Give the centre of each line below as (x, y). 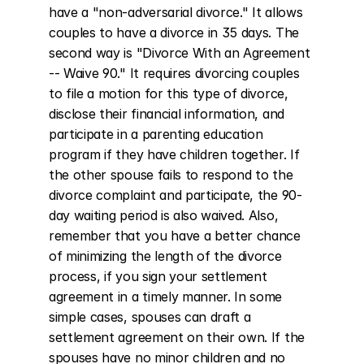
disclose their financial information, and (167, 114)
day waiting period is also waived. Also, (164, 215)
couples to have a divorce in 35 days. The (174, 32)
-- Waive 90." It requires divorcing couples (174, 73)
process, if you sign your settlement (158, 276)
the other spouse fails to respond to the (171, 175)
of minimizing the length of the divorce (165, 256)
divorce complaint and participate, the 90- (175, 195)
